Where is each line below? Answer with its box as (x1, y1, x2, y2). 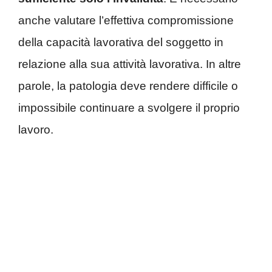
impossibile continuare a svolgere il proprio (18, 101, 240, 114)
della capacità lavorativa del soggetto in (18, 35, 223, 49)
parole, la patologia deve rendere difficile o (18, 79, 238, 92)
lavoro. (18, 123, 53, 136)
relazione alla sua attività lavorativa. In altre (18, 57, 241, 70)
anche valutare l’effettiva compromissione (18, 13, 234, 27)
